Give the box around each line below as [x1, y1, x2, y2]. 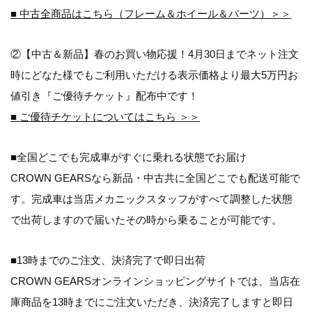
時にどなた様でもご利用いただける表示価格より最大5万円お [10, 69, 298, 81]
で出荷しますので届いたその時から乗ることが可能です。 [10, 214, 282, 226]
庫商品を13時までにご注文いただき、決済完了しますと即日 [10, 296, 293, 309]
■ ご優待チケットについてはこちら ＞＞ [10, 111, 200, 123]
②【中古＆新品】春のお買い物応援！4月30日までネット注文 [10, 48, 299, 61]
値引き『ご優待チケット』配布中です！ [10, 90, 198, 102]
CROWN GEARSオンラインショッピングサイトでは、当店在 [10, 275, 300, 288]
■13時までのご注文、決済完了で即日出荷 [10, 254, 205, 267]
